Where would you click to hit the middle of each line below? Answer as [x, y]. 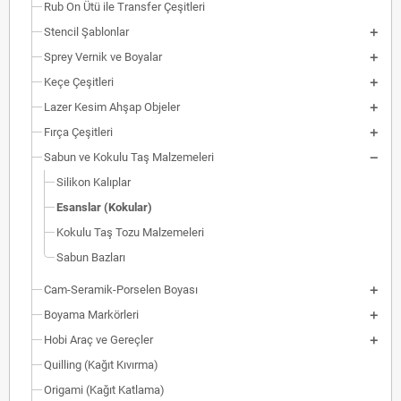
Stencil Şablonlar [86, 32]
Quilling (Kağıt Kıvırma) [101, 365]
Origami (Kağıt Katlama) [104, 390]
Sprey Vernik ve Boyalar [103, 57]
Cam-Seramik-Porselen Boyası [121, 290]
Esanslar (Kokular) [104, 207]
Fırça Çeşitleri [78, 132]
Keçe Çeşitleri [79, 82]
